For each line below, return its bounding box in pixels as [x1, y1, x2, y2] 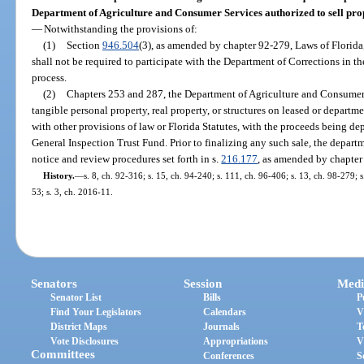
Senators [31, 277, 78, 291]
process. [32, 71, 67, 84]
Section [66, 38, 102, 51]
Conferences [203, 350, 255, 362]
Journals [203, 321, 240, 333]
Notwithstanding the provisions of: [43, 22, 197, 35]
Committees [31, 348, 96, 362]
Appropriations [203, 336, 269, 348]
